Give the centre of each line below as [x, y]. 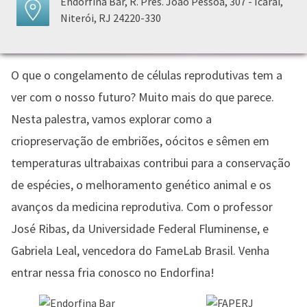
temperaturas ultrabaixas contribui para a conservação [151, 163]
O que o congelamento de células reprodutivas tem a [147, 75]
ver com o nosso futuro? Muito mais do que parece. [143, 97]
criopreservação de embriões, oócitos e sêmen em [140, 141]
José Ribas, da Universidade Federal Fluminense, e [140, 229]
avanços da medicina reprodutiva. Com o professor [142, 207]
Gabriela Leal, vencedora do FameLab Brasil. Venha [140, 250]
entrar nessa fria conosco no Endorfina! [113, 272]
